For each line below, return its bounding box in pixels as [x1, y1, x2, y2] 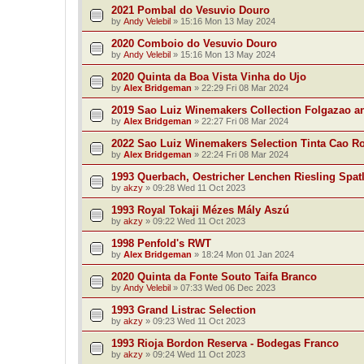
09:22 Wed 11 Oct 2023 [153, 216, 245, 227]
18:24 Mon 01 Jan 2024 [201, 249, 294, 260]
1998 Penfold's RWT [111, 237, 211, 250]
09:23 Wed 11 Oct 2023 [153, 316, 245, 327]
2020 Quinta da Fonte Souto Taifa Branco [111, 271, 317, 284]
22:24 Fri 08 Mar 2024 [201, 149, 288, 160]
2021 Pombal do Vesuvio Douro [111, 4, 270, 17]
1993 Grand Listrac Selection [111, 304, 256, 317]
